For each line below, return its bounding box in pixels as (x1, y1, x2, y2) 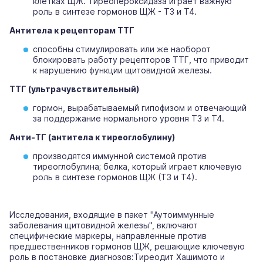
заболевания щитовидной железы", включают (9, 220, 198, 231)
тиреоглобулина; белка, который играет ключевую (33, 161, 242, 172)
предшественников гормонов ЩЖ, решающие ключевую (9, 241, 245, 252)
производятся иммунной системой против (33, 151, 207, 161)
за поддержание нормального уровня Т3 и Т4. (33, 113, 224, 124)
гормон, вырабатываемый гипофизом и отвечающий (33, 103, 247, 113)
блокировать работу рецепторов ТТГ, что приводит (33, 55, 249, 65)
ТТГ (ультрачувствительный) (9, 84, 139, 95)
